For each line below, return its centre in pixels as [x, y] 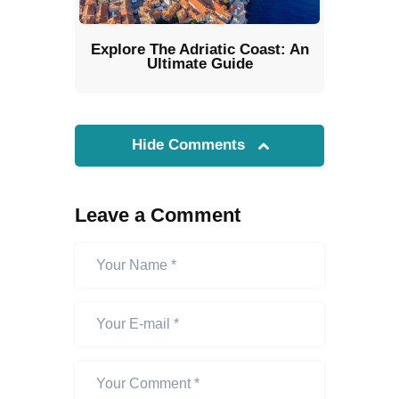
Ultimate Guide [199, 63]
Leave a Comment [158, 215]
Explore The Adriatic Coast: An [199, 49]
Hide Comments [191, 144]
